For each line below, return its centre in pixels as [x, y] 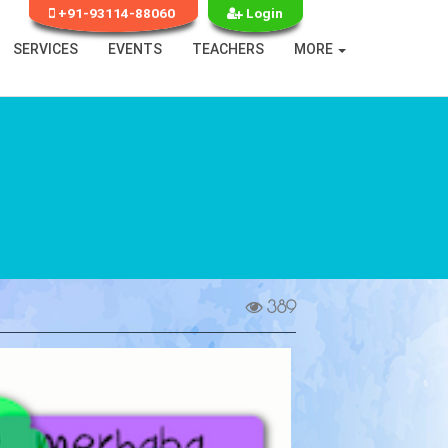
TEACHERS [228, 49]
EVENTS [135, 49]
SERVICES [45, 49]
